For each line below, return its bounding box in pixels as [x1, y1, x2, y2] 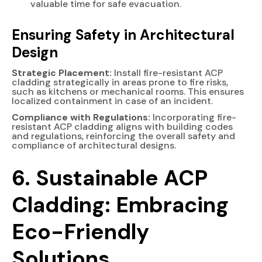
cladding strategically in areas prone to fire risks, [12, 75, 228, 88]
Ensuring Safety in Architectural [12, 25, 235, 44]
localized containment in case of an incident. [12, 94, 213, 107]
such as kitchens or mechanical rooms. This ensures [12, 85, 244, 98]
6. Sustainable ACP [12, 163, 208, 192]
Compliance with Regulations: [12, 111, 150, 123]
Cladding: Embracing [12, 190, 229, 219]
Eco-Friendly [12, 217, 149, 246]
